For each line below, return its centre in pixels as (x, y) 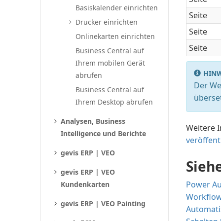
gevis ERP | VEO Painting (103, 203)
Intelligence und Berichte (104, 133)
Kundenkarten (85, 184)
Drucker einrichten (107, 22)
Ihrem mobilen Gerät (110, 63)
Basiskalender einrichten (117, 8)
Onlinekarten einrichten (115, 36)
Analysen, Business (93, 121)
